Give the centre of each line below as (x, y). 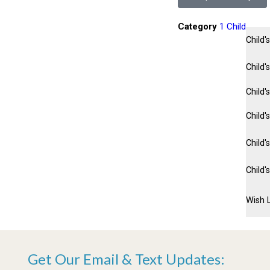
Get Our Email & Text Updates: (127, 259)
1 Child (233, 26)
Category (197, 26)
